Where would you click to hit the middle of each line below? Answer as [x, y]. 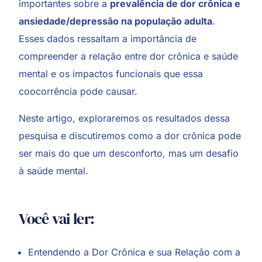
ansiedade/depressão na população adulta [116, 21]
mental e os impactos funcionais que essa [111, 73]
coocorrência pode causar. [78, 91]
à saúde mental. [54, 170]
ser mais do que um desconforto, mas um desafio [129, 153]
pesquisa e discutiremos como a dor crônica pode [130, 135]
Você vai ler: [57, 218]
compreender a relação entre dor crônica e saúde [129, 56]
